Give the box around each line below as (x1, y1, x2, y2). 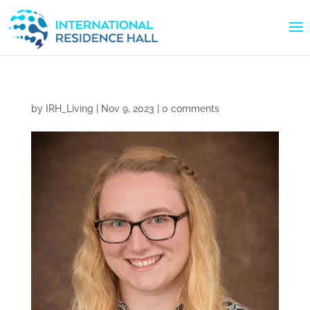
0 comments (161, 103, 219, 114)
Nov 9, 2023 (100, 103, 154, 114)
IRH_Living (45, 103, 93, 114)
